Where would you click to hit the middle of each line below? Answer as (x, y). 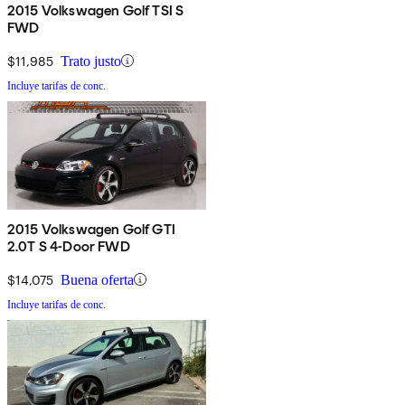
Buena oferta (97, 279)
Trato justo (91, 61)
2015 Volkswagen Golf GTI (91, 229)
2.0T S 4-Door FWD (69, 246)
